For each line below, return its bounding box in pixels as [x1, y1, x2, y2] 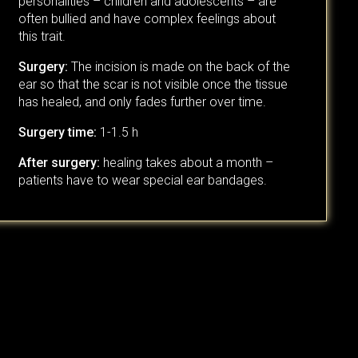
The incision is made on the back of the [67, 59, 290, 75]
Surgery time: [18, 125, 97, 141]
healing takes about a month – [99, 155, 273, 171]
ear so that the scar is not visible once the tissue [18, 77, 288, 93]
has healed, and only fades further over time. [18, 94, 266, 110]
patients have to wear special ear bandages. [18, 173, 267, 189]
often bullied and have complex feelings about [18, 11, 276, 27]
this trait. [18, 29, 66, 45]
